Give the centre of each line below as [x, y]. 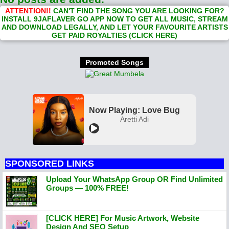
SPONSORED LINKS [50, 164]
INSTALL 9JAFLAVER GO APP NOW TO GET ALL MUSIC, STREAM [114, 19]
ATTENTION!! [28, 11]
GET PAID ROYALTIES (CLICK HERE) [114, 35]
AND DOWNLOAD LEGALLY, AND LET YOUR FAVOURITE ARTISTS [114, 27]
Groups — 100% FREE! [87, 188]
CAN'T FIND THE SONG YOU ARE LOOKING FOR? [139, 11]
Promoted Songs [114, 62]
